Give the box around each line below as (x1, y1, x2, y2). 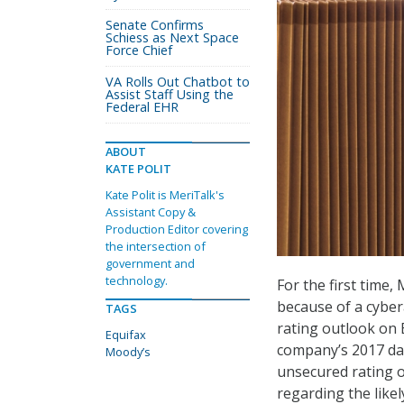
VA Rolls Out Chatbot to (106, 73, 250, 90)
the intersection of (106, 238, 206, 254)
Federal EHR (106, 98, 179, 115)
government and (106, 255, 195, 271)
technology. (106, 272, 168, 289)
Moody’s (106, 344, 151, 360)
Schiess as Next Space (106, 29, 239, 46)
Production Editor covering (106, 221, 248, 237)
